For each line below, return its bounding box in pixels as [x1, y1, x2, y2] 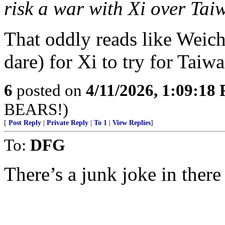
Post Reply [9, 119, 41, 127]
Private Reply [47, 119, 88, 127]
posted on [13, 81, 86, 99]
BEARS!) [4, 100, 68, 119]
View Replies [113, 119, 151, 127]
